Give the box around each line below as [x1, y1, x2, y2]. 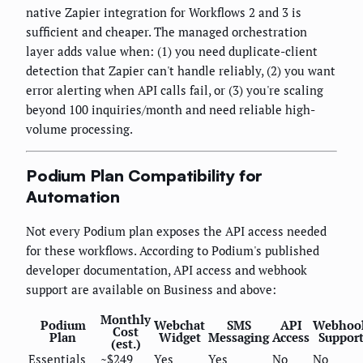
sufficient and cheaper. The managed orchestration [26, 23, 307, 40]
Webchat [154, 316, 205, 333]
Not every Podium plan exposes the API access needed [26, 222, 327, 239]
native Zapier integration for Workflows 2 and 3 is [26, 3, 301, 20]
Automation [26, 186, 121, 207]
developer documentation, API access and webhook [26, 261, 307, 278]
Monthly [100, 310, 151, 327]
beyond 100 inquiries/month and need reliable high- [26, 100, 315, 117]
